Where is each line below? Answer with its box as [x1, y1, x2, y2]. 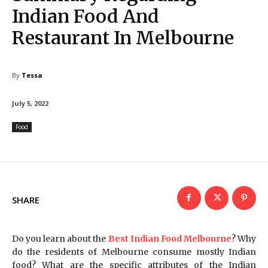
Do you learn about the [12, 233, 108, 244]
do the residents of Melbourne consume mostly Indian [12, 246, 256, 257]
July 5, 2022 [12, 98, 48, 108]
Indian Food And [12, 4, 159, 28]
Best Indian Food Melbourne [108, 233, 232, 244]
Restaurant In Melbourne [12, 26, 234, 49]
